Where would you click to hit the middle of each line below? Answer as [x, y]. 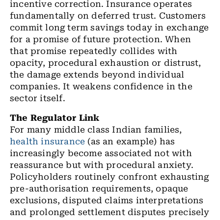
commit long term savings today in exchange [110, 27]
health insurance [48, 141]
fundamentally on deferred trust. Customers [108, 16]
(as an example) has [130, 141]
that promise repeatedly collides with [94, 51]
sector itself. [38, 98]
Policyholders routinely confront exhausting [110, 177]
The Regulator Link [55, 118]
